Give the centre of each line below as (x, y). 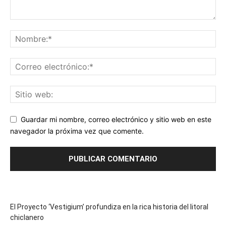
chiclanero (27, 217)
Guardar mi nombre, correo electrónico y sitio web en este (116, 120)
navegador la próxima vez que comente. (77, 131)
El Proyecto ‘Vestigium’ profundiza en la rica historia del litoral (109, 207)
